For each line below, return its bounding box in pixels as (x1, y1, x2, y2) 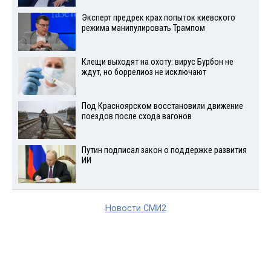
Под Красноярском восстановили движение (81, 101, 243, 112)
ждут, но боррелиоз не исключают (81, 67, 206, 78)
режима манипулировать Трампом (81, 23, 205, 34)
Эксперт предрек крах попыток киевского (81, 13, 235, 24)
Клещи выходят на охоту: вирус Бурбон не (81, 57, 233, 68)
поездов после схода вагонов (81, 111, 192, 122)
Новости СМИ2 (105, 203, 166, 214)
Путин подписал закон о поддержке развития (81, 145, 247, 155)
